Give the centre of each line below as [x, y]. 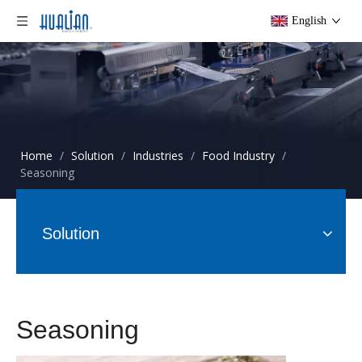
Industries [158, 156]
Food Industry [238, 156]
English [309, 21]
